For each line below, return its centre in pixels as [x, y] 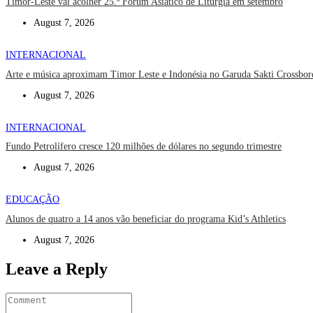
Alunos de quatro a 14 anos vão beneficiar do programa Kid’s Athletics [146, 219]
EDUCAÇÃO [32, 200]
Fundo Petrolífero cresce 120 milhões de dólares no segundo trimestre [144, 147]
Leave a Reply [57, 269]
